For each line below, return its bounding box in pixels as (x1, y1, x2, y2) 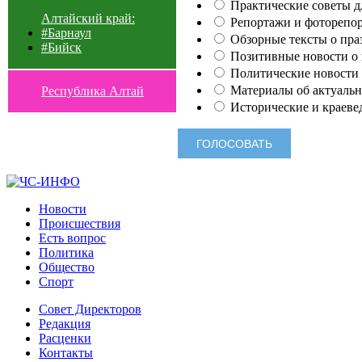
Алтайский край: (41, 11, 135, 25)
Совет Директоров (39, 302, 141, 317)
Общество (39, 260, 95, 275)
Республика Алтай (41, 83, 144, 98)
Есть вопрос (39, 231, 106, 246)
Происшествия (39, 217, 120, 231)
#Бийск (41, 40, 82, 54)
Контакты (39, 346, 93, 360)
